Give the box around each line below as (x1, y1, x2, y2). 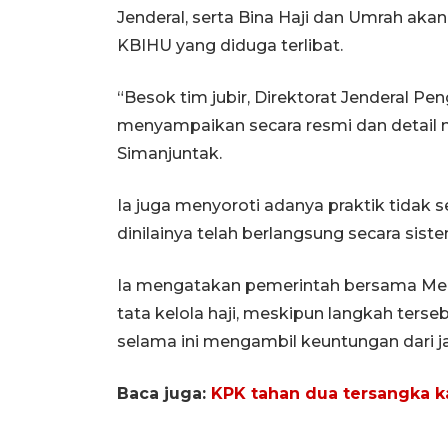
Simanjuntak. (117, 143, 222, 163)
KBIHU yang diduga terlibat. (117, 35, 343, 55)
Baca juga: (117, 383, 211, 403)
